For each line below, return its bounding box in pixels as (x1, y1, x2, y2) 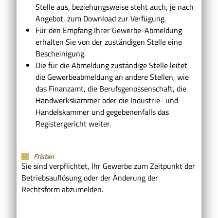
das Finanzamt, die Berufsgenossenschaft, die (35, 82, 186, 94)
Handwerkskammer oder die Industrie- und (35, 94, 178, 106)
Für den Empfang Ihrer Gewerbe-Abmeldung (35, 24, 182, 36)
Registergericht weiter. (35, 117, 111, 129)
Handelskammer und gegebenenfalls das (35, 106, 169, 118)
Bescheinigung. (35, 47, 86, 59)
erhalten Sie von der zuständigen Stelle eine (35, 36, 182, 48)
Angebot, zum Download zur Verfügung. (35, 12, 166, 24)
